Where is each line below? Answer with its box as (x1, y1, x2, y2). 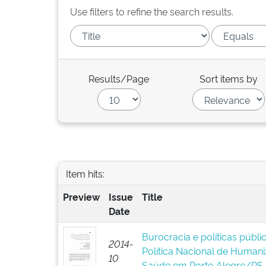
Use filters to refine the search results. (70, 5, 233, 18)
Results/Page (88, 72, 150, 85)
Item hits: (65, 166, 104, 180)
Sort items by (199, 72, 258, 85)
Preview (62, 190, 100, 203)
